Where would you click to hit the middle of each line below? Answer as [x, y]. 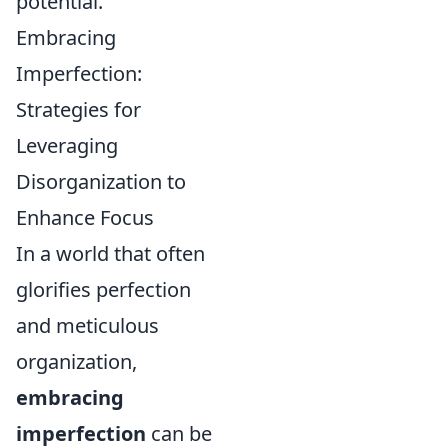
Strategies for [78, 109]
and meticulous [87, 325]
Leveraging [67, 145]
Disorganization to [101, 181]
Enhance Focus [85, 217]
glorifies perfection [103, 289]
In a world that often [110, 253]
